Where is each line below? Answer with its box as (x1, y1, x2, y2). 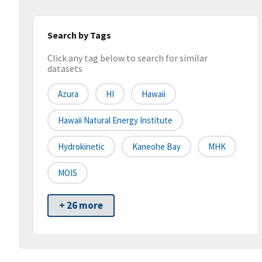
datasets (47, 63, 82, 75)
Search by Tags (47, 29, 111, 41)
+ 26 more (59, 199, 103, 212)
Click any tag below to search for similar (47, 52, 208, 64)
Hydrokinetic (58, 141, 105, 153)
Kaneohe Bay (132, 141, 181, 153)
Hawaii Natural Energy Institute (58, 115, 173, 126)
